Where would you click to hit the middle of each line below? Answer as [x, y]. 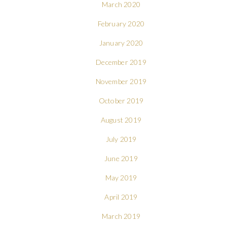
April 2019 [121, 197]
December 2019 [121, 62]
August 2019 [121, 120]
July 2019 [121, 139]
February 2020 [121, 23]
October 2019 [121, 100]
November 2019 [121, 81]
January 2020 [121, 43]
